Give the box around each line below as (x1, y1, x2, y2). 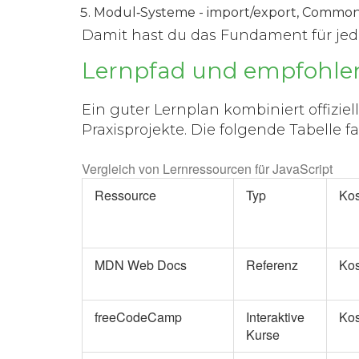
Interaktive (246, 307, 305, 326)
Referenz (246, 255, 298, 274)
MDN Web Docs (95, 255, 187, 274)
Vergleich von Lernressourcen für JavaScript (82, 159, 333, 178)
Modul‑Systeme (94, 4, 196, 20)
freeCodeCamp (95, 307, 182, 326)
